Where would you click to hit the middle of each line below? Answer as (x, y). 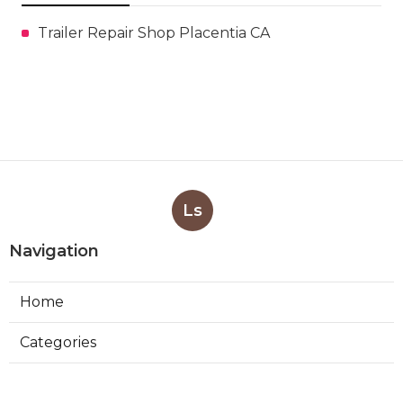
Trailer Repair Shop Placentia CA (154, 32)
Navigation (54, 251)
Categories (58, 342)
